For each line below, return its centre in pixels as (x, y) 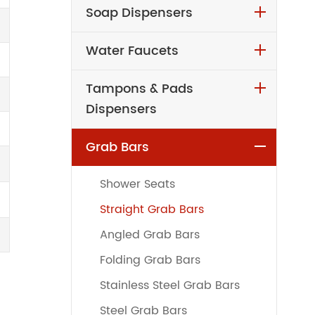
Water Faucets (132, 51)
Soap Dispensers (139, 13)
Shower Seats (137, 184)
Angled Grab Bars (149, 234)
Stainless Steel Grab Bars (169, 285)
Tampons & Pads (139, 89)
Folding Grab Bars (150, 260)
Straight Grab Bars (152, 209)
